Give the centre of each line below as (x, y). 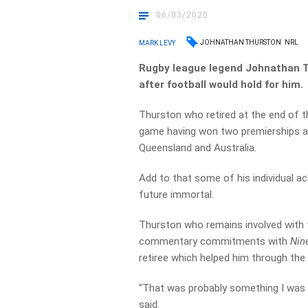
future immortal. (177, 195)
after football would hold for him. (221, 85)
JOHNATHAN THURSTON (241, 42)
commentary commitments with (215, 241)
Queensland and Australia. (198, 148)
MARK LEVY (157, 43)
